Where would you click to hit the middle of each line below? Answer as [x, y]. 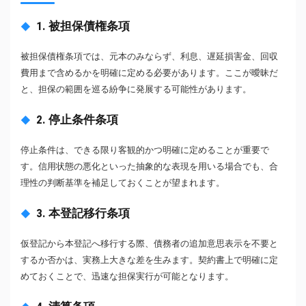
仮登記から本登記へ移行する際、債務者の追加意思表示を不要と [149, 244]
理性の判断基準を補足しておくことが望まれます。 [123, 183]
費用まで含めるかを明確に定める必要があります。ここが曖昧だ [149, 73]
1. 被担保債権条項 [83, 26]
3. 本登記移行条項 [83, 213]
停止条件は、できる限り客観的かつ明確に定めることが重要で [145, 150]
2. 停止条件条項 [77, 120]
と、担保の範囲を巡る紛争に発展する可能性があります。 [136, 89]
